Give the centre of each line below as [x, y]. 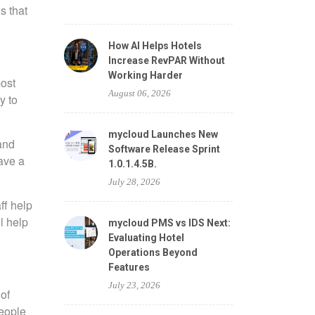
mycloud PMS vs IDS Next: [169, 223]
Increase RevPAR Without [167, 60]
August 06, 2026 [140, 93]
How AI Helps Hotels [155, 46]
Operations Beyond [153, 252]
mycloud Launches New [163, 134]
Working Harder [146, 75]
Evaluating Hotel [146, 238]
